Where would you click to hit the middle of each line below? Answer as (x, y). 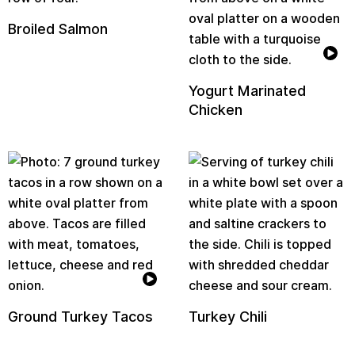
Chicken (216, 110)
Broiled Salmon (58, 29)
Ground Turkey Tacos (80, 317)
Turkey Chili (228, 317)
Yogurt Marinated (248, 91)
